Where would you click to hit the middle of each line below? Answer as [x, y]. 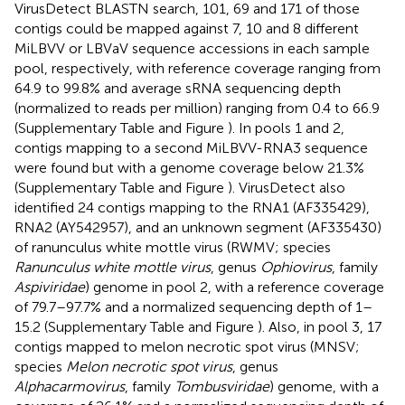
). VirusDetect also [287, 187]
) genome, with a [324, 386]
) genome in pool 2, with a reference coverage [235, 287]
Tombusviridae [222, 386]
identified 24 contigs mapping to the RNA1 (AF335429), [192, 207]
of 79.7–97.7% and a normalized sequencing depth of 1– [193, 306]
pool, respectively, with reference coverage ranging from [198, 68]
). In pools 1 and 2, [286, 127]
